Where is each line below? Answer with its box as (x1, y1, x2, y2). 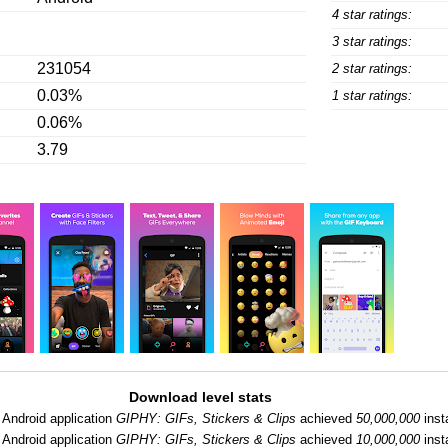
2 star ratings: (331, 61, 412, 76)
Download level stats (128, 389, 272, 405)
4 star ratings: (331, 7, 412, 22)
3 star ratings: (331, 34, 412, 49)
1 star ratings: (331, 88, 412, 103)
